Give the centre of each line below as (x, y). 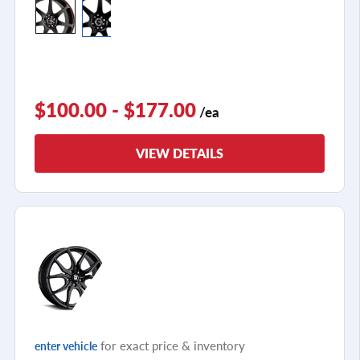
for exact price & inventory (171, 345)
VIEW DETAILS (180, 153)
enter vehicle (66, 345)
